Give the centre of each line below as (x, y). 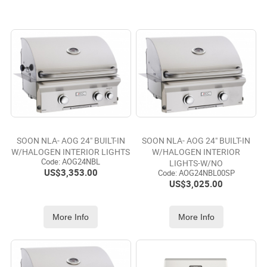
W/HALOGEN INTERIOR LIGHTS (71, 153)
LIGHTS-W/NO (196, 164)
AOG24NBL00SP (206, 173)
